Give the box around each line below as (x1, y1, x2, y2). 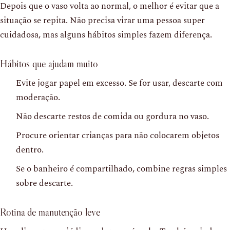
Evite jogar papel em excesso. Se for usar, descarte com (16, 76, 223, 90)
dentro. (16, 143, 44, 157)
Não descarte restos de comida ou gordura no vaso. (16, 109, 209, 123)
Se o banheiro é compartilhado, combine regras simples (16, 162, 227, 176)
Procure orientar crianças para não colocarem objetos (16, 128, 219, 142)
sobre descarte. (16, 176, 73, 190)
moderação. (16, 90, 60, 104)
